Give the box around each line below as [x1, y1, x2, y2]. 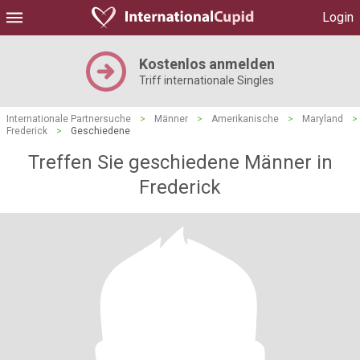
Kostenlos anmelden [138, 55, 275, 72]
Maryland [302, 113, 343, 125]
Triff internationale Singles [138, 74, 274, 87]
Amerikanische [211, 113, 279, 125]
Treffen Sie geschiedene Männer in [27, 151, 333, 174]
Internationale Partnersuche [6, 113, 131, 125]
